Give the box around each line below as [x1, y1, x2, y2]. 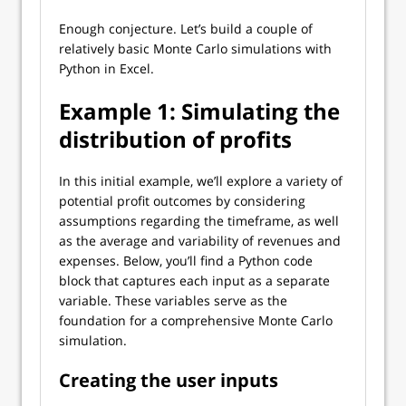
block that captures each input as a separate [59, 272, 330, 289]
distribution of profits [59, 124, 292, 154]
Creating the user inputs [59, 368, 278, 392]
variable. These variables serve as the [59, 292, 287, 309]
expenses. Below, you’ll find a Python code [59, 252, 313, 269]
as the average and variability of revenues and [59, 232, 341, 249]
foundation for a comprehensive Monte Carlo [59, 312, 333, 329]
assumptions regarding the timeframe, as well [59, 212, 339, 229]
